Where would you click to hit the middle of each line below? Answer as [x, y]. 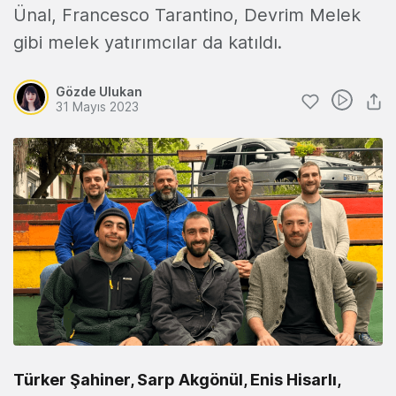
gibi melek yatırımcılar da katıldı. [148, 42]
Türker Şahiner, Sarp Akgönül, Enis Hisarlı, [177, 380]
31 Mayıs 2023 [97, 107]
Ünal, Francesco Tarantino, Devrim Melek [187, 15]
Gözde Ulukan [99, 91]
